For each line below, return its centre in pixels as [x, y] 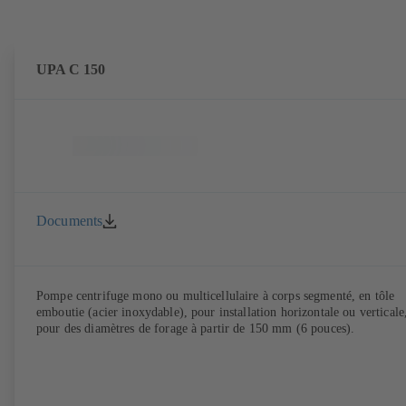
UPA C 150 [71, 69]
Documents [70, 221]
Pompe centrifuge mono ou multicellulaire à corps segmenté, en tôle [216, 295]
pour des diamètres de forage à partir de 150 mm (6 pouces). [196, 328]
